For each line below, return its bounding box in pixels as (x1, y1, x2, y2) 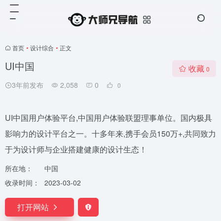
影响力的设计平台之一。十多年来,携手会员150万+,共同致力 (5, 128, 216, 139)
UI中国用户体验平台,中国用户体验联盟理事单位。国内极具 (5, 112, 212, 123)
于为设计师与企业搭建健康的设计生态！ (5, 144, 147, 155)
